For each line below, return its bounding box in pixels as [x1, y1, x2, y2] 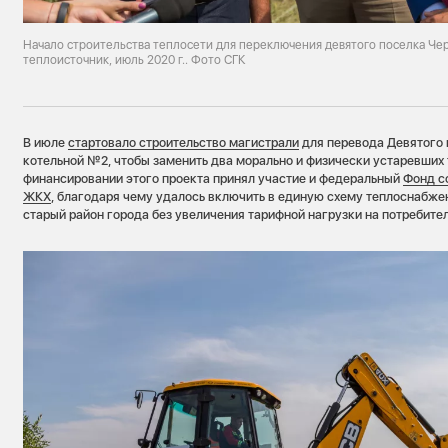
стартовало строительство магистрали [68, 135, 300, 151]
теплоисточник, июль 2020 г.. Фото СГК [23, 51, 247, 67]
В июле [23, 135, 69, 151]
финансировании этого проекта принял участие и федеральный [23, 171, 404, 187]
